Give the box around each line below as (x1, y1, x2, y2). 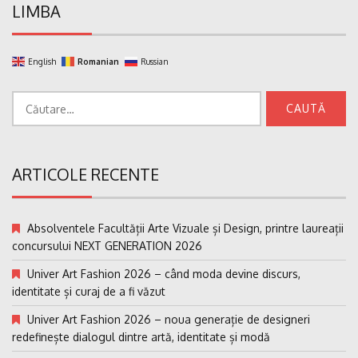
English (28, 56, 56, 66)
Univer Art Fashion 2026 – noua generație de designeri (27, 312, 310, 327)
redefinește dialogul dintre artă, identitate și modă (12, 330, 270, 344)
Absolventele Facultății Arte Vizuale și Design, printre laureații (27, 221, 344, 236)
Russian (141, 56, 169, 66)
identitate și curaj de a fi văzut (12, 284, 165, 299)
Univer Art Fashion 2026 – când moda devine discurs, (27, 267, 300, 281)
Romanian (78, 56, 119, 66)
